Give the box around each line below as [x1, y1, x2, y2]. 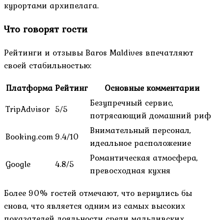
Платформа [6, 82, 53, 95]
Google [5, 158, 30, 171]
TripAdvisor [5, 103, 50, 116]
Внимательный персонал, [90, 124, 191, 137]
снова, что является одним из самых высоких [4, 199, 185, 213]
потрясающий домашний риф [90, 109, 211, 122]
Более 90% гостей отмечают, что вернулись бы [4, 187, 192, 200]
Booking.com [5, 130, 53, 143]
